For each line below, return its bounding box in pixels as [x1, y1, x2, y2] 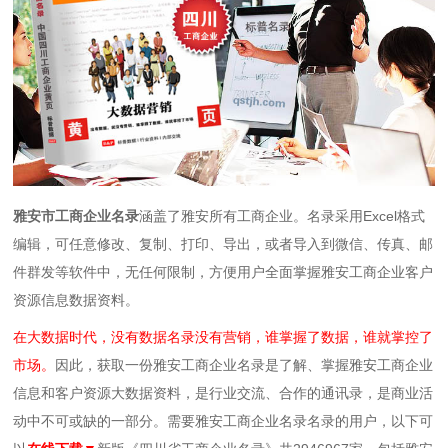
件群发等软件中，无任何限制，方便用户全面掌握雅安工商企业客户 [13, 263, 434, 280]
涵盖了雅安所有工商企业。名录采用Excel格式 [139, 207, 426, 224]
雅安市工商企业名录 [13, 207, 140, 224]
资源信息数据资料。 [13, 291, 140, 308]
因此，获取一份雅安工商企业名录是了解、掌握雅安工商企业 [55, 357, 434, 374]
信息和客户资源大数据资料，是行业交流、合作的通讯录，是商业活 [13, 385, 434, 402]
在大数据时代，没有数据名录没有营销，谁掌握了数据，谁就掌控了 [13, 329, 434, 346]
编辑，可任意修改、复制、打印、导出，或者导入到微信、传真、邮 [13, 235, 434, 252]
